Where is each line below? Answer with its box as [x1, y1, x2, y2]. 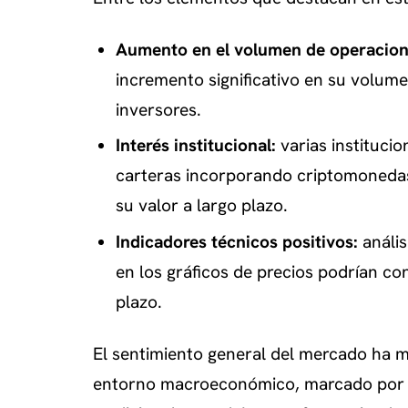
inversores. [115, 97, 201, 121]
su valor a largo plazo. [115, 194, 288, 218]
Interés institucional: [115, 134, 276, 158]
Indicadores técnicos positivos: [115, 230, 358, 253]
